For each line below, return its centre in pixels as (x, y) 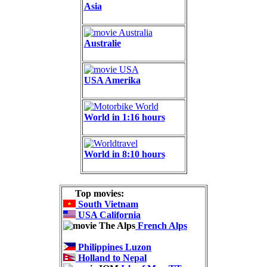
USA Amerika (112, 80)
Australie (102, 44)
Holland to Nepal (111, 258)
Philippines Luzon (114, 247)
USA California (108, 215)
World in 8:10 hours (124, 154)
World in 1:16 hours (124, 117)
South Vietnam (107, 204)
